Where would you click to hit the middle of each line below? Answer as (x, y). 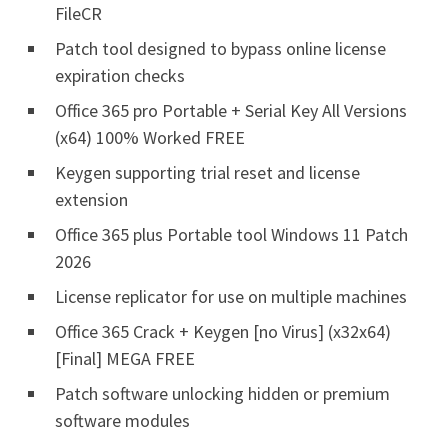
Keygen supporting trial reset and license (207, 172)
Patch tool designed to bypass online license (220, 48)
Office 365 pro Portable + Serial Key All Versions (231, 110)
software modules (122, 420)
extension (91, 199)
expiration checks (120, 75)
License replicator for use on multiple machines (231, 296)
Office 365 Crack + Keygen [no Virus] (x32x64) (223, 331)
